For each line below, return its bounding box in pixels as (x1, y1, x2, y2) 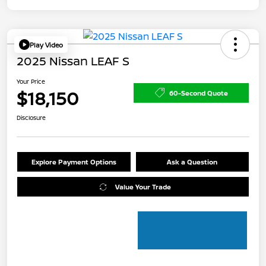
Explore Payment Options (31, 157, 116, 167)
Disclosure (17, 113, 46, 122)
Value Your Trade (115, 182, 171, 192)
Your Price (17, 77, 45, 86)
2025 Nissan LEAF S (17, 53, 129, 69)
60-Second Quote (169, 88, 228, 97)
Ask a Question (167, 157, 218, 167)
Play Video (30, 40, 63, 49)
